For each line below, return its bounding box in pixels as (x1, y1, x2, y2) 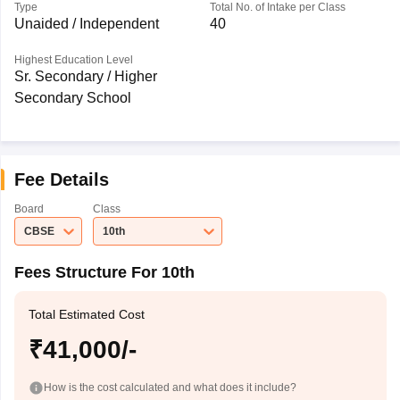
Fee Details (13, 170, 109, 189)
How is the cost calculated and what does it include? (43, 380, 296, 394)
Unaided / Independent (13, 16, 159, 31)
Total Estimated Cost (28, 307, 145, 321)
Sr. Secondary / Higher (13, 69, 157, 84)
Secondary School (13, 90, 131, 105)
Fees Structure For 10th (13, 263, 195, 281)
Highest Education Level (13, 54, 133, 66)
